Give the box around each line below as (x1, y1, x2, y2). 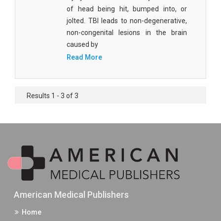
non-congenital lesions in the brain (67, 29, 187, 37)
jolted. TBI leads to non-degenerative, (67, 17, 187, 25)
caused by (67, 40, 98, 48)
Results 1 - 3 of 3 (27, 92, 78, 100)
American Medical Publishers (13, 189, 129, 200)
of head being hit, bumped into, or (67, 5, 187, 13)
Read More (67, 53, 102, 61)
